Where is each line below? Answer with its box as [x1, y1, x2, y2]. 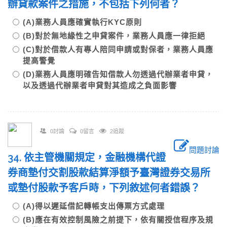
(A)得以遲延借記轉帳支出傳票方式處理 [23, 202, 173, 210]
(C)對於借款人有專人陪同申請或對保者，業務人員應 [23, 45, 213, 54]
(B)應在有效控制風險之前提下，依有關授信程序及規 [23, 215, 213, 224]
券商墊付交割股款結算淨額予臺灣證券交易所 [8, 167, 210, 179]
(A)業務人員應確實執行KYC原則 [23, 18, 150, 26]
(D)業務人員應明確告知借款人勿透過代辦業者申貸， [23, 70, 213, 79]
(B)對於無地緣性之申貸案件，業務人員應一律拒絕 [23, 31, 213, 40]
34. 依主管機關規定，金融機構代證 [8, 152, 166, 164]
